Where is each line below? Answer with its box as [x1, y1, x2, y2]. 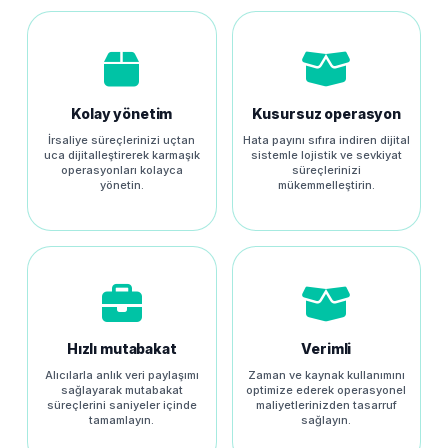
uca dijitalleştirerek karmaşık [43, 148, 200, 162]
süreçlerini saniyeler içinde [46, 398, 197, 412]
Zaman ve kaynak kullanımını [247, 368, 405, 382]
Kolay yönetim [71, 105, 173, 122]
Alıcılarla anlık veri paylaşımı [44, 368, 199, 382]
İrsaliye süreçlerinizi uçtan [48, 133, 196, 147]
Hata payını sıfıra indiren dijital [242, 133, 410, 147]
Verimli [301, 340, 352, 357]
